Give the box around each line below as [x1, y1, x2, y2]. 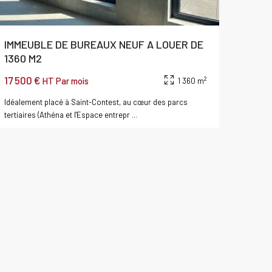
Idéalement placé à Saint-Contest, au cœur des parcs [4, 97, 188, 107]
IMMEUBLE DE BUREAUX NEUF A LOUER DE [4, 38, 203, 52]
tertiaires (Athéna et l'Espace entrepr [4, 110, 132, 120]
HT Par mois [42, 75, 89, 87]
